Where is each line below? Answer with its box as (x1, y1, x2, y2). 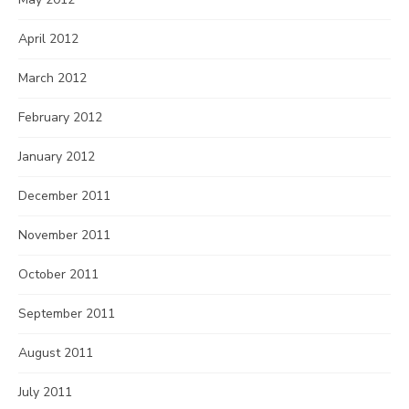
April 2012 (18, 30, 79, 47)
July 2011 (18, 383, 72, 401)
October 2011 (18, 266, 99, 283)
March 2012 (18, 69, 87, 87)
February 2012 (18, 109, 102, 126)
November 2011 (18, 226, 110, 244)
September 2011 (18, 305, 115, 322)
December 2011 (18, 187, 110, 204)
